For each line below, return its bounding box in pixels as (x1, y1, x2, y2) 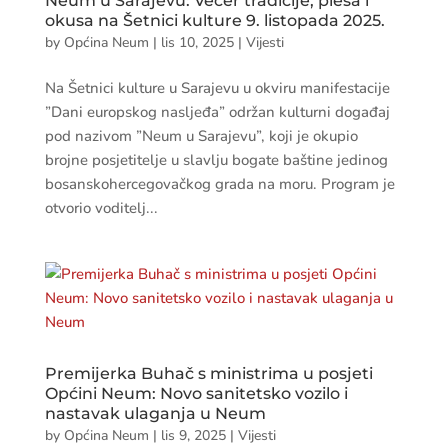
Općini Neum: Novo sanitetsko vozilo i (44, 384, 348, 403)
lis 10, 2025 (160, 33, 234, 52)
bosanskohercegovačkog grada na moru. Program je (44, 174, 395, 194)
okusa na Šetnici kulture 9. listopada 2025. (44, 11, 385, 30)
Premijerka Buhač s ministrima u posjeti (44, 364, 373, 383)
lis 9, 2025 (160, 426, 226, 445)
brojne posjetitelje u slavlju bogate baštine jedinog (44, 150, 388, 170)
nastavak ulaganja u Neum (44, 404, 266, 423)
